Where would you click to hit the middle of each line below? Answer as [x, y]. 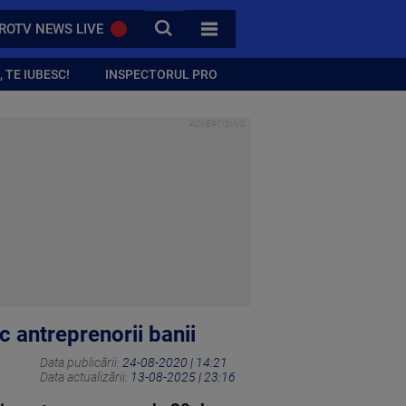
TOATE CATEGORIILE [268, 34]
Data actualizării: [85, 377]
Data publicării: [81, 363]
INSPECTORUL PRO [162, 74]
